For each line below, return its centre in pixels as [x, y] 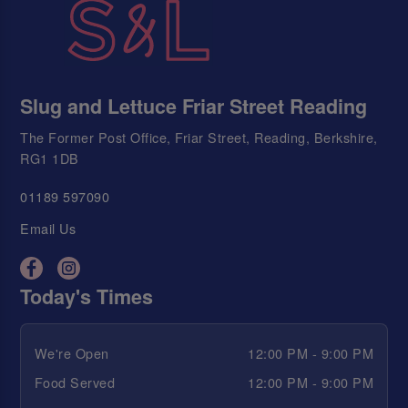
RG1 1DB [50, 158]
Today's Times [87, 297]
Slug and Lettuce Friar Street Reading [194, 106]
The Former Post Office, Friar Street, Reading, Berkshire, [199, 137]
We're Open [71, 352]
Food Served [75, 382]
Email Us [48, 228]
